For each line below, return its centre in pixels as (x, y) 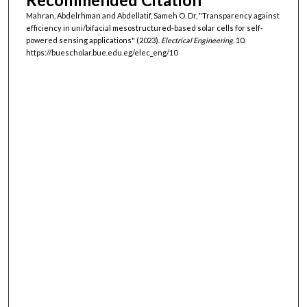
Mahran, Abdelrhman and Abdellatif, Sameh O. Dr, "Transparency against (152, 15)
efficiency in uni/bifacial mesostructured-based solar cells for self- (144, 27)
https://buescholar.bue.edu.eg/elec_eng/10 (101, 52)
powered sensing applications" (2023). (93, 40)
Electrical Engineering (197, 40)
